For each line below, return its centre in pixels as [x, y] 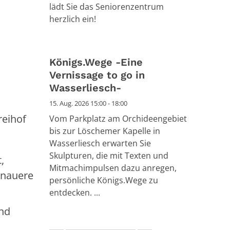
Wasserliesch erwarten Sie [100, 143]
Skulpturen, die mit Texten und [109, 156]
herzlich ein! [73, 19]
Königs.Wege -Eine [96, 62]
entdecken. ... [75, 193]
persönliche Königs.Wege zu [104, 180]
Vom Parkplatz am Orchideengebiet [118, 119]
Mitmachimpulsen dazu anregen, [113, 168]
